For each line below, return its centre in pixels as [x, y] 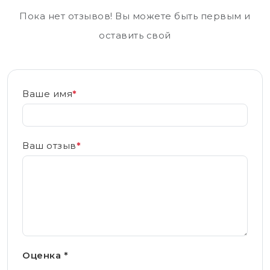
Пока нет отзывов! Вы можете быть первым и [135, 16]
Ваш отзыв [49, 145]
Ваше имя [47, 93]
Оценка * [45, 255]
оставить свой [135, 35]
